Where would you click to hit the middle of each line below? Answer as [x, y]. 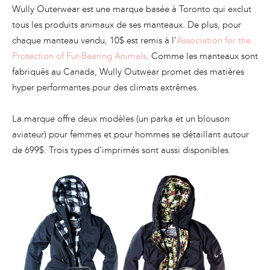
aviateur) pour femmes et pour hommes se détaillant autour [130, 134]
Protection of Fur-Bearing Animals [79, 56]
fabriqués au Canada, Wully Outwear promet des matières [128, 71]
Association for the [214, 40]
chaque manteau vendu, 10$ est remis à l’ [94, 40]
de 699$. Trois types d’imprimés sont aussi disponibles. [121, 150]
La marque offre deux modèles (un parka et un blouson [121, 118]
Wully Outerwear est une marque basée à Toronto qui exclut [132, 9]
